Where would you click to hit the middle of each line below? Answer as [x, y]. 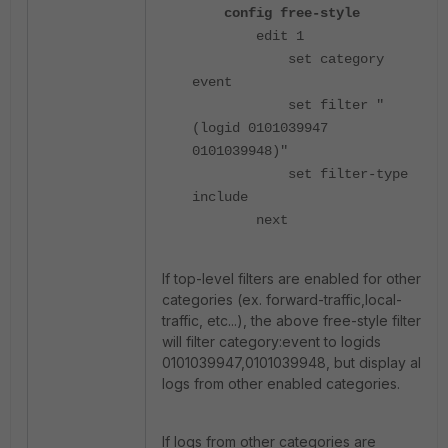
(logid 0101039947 [260, 128]
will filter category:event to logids [271, 341]
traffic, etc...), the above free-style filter [291, 320]
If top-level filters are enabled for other [291, 278]
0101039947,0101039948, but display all [293, 362]
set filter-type [300, 174]
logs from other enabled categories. [281, 383]
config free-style [276, 13]
